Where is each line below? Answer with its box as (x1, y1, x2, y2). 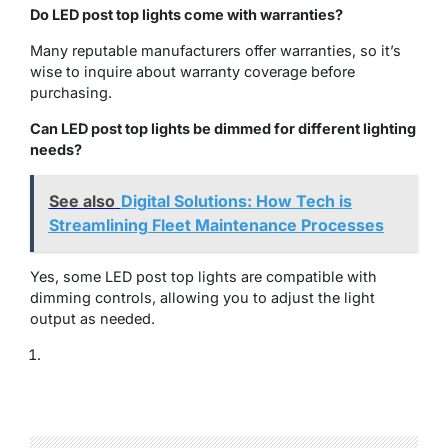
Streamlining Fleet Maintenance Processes (48, 215, 384, 236)
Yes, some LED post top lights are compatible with (30, 268, 377, 286)
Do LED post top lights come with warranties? (30, 5, 343, 23)
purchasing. (30, 83, 112, 101)
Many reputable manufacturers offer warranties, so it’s (30, 41, 401, 59)
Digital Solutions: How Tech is (120, 191, 352, 212)
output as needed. (30, 310, 155, 328)
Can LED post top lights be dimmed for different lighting (30, 119, 416, 137)
